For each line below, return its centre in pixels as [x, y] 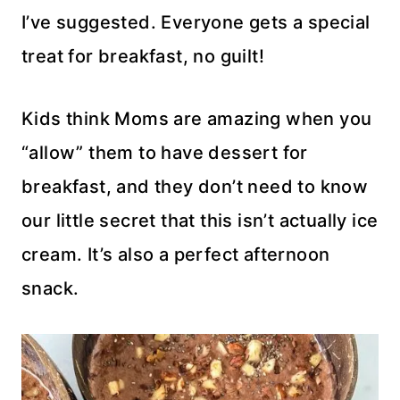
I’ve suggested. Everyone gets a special [196, 22]
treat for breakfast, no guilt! [143, 56]
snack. [50, 288]
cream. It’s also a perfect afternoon [176, 254]
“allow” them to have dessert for [165, 153]
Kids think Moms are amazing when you [197, 119]
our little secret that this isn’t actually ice [200, 221]
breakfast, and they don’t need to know [195, 187]
